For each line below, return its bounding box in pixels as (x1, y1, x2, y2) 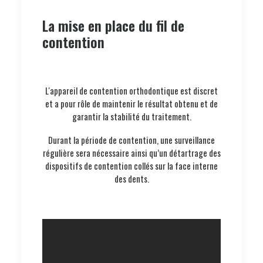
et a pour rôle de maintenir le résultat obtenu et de (45, 96, 218, 110)
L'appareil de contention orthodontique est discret (45, 83, 218, 97)
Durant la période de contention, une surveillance (48, 133, 215, 146)
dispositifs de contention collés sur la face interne (45, 159, 218, 172)
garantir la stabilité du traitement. (72, 109, 191, 123)
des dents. (114, 171, 149, 185)
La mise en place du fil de (42, 14, 184, 36)
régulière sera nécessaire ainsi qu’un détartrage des (42, 146, 221, 159)
